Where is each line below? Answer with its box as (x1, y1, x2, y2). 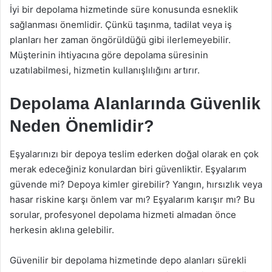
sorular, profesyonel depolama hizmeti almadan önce (10, 208, 236, 220)
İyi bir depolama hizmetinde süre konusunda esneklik (10, 4, 238, 15)
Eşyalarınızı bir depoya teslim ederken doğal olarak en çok (10, 148, 259, 160)
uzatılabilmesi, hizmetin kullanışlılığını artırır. (10, 64, 200, 76)
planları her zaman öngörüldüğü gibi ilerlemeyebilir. (10, 34, 231, 46)
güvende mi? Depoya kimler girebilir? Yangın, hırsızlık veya (10, 178, 262, 190)
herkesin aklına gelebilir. (10, 223, 114, 236)
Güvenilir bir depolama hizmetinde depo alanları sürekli (10, 254, 246, 266)
